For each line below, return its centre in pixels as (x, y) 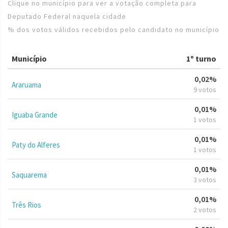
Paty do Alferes (36, 145)
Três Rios (26, 205)
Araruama (26, 84)
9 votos (205, 89)
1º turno (201, 58)
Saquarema (29, 175)
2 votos (205, 209)
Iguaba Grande (35, 115)
